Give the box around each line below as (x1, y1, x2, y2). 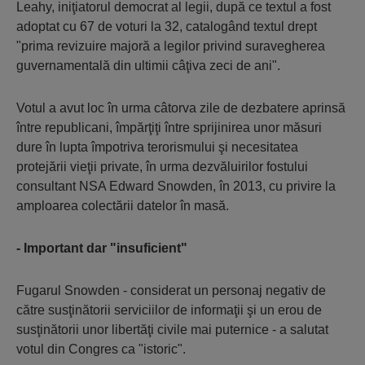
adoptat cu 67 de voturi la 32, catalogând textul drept (16, 20, 317, 33)
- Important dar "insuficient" (16, 241, 187, 255)
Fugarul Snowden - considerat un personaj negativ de (16, 284, 326, 297)
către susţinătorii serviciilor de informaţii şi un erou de (16, 303, 322, 317)
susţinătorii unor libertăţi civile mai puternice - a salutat (16, 323, 328, 336)
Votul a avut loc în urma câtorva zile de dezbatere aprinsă (16, 101, 345, 115)
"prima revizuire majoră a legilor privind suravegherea (16, 39, 325, 53)
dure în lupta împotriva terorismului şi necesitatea (16, 140, 298, 154)
